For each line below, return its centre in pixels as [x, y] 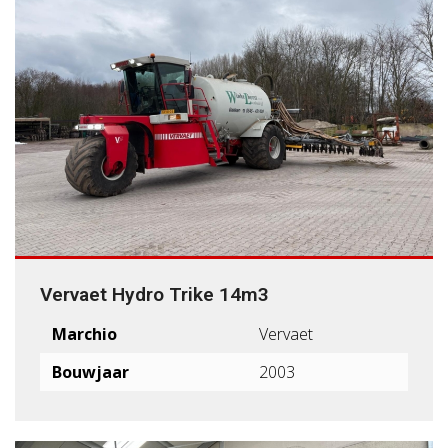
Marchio [84, 333]
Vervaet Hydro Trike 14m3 [154, 294]
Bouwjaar [90, 371]
